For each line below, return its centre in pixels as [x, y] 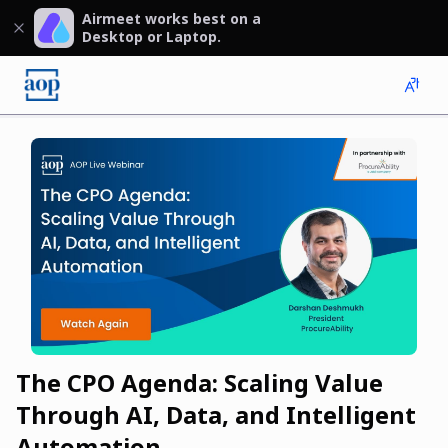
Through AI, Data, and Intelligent [216, 415]
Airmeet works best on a [171, 18]
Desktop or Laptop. [151, 36]
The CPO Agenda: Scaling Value [199, 383]
